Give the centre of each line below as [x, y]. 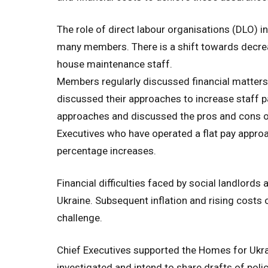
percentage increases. [106, 151]
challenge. [80, 218]
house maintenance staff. [115, 64]
